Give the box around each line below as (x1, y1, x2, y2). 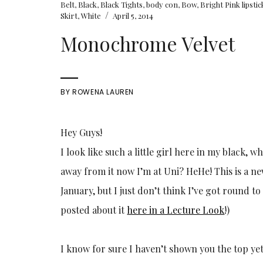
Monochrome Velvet (60, 30, 236, 56)
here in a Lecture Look (127, 203, 225, 216)
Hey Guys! (60, 126, 103, 139)
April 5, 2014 (113, 10, 154, 21)
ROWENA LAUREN (72, 86, 134, 97)
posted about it (60, 203, 127, 216)
